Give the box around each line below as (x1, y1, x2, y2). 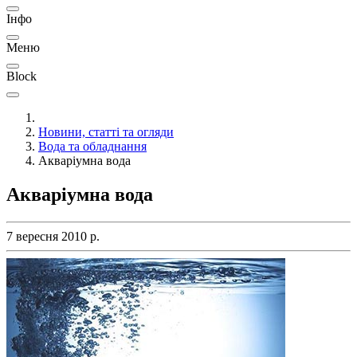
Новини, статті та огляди (38, 125, 174, 139)
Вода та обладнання (38, 139, 147, 154)
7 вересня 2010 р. (6, 229, 100, 244)
